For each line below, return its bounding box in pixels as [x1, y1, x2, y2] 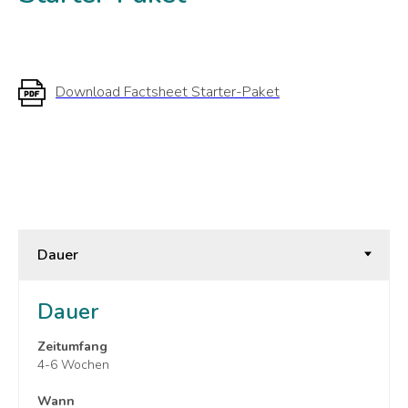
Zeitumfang [37, 337, 107, 355]
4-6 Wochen [37, 355, 109, 373]
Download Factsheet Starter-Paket [56, 81, 280, 102]
